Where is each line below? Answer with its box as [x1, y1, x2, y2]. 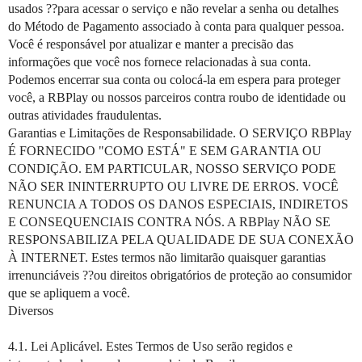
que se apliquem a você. [8, 286, 130, 300]
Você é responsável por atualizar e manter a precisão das [8, 37, 293, 51]
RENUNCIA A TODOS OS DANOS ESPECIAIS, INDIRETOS [8, 197, 348, 211]
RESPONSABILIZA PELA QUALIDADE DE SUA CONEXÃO [8, 233, 354, 246]
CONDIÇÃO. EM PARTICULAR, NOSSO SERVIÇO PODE [8, 162, 336, 175]
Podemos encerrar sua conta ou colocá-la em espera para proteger [8, 73, 340, 86]
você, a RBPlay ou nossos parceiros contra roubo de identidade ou [8, 90, 346, 104]
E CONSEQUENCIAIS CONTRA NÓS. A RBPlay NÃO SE [8, 215, 330, 229]
